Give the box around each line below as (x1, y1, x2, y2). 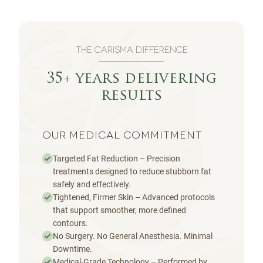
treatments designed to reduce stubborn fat (53, 167, 211, 177)
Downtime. (53, 244, 92, 254)
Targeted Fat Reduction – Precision (53, 154, 180, 164)
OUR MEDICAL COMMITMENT (42, 129, 203, 141)
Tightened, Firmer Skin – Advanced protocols (53, 193, 215, 203)
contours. (53, 218, 88, 228)
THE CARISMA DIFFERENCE (75, 45, 188, 56)
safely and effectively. (53, 180, 131, 190)
